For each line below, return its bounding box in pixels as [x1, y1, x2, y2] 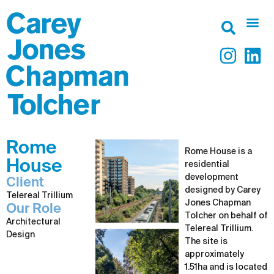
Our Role [6, 202, 61, 216]
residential [185, 160, 229, 169]
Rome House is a [185, 147, 252, 156]
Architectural [6, 218, 61, 226]
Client [6, 176, 44, 190]
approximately [185, 250, 244, 259]
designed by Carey [185, 186, 261, 194]
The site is [185, 237, 228, 246]
